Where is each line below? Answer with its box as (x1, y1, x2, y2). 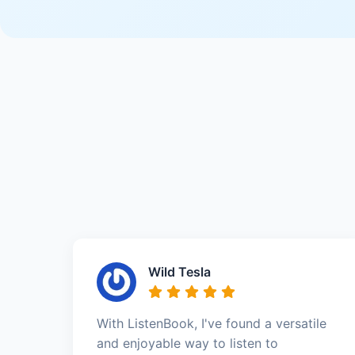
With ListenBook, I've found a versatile (97, 315, 326, 331)
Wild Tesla (148, 263, 211, 280)
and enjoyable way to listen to (97, 334, 278, 351)
